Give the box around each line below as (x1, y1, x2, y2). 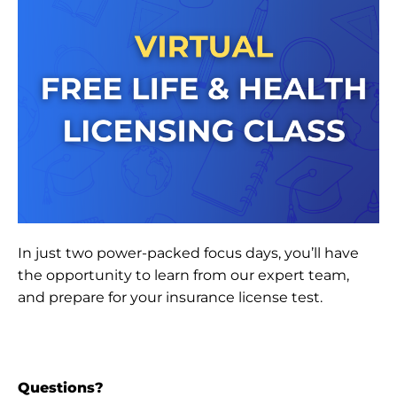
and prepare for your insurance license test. (18, 288, 323, 306)
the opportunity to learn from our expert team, (18, 266, 349, 284)
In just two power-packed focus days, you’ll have (18, 244, 359, 261)
